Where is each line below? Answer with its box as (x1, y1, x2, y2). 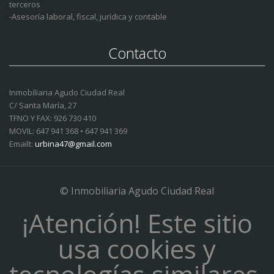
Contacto (108, 43, 166, 64)
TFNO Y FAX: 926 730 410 (9, 113, 96, 124)
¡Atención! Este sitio (21, 206, 253, 241)
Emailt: (9, 138, 35, 150)
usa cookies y (58, 231, 216, 267)
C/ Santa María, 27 (9, 100, 76, 111)
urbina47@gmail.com (35, 138, 112, 150)
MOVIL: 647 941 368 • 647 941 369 (9, 125, 127, 137)
